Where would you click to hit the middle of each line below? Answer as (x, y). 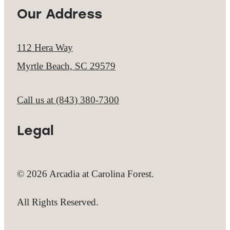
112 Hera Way (45, 47)
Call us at (35, 100)
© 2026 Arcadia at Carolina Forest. (85, 174)
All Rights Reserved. (58, 202)
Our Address (60, 15)
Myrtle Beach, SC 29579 (66, 66)
